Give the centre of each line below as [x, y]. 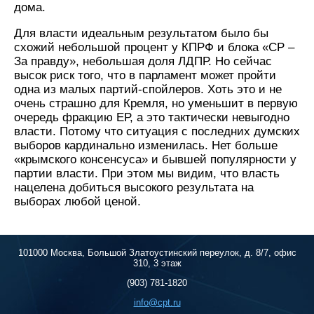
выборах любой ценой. [79, 202]
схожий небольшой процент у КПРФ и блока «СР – [154, 48]
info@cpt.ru [157, 303]
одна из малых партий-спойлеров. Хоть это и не [148, 90]
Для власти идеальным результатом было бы [141, 34]
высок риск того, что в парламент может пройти [145, 76]
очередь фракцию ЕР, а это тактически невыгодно [152, 118]
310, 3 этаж [157, 264]
